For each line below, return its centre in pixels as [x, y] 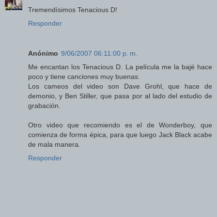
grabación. [44, 106]
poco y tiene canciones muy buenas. [84, 77]
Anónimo [43, 54]
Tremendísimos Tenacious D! [73, 10]
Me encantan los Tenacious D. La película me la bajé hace [120, 67]
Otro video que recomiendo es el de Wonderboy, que [120, 125]
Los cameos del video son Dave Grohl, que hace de [120, 86]
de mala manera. [54, 145]
